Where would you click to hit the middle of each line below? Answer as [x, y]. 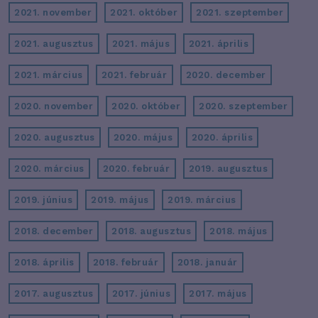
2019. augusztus [228, 169]
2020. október [146, 106]
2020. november [54, 106]
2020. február [136, 169]
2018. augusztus [152, 231]
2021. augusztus [54, 44]
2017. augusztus [54, 294]
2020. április [222, 137]
